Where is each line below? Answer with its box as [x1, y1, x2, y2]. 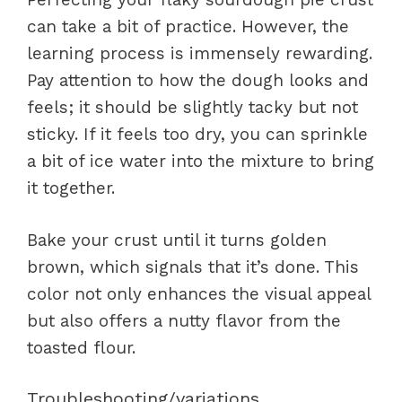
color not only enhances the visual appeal [27, 284, 371, 304]
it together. [27, 177, 115, 198]
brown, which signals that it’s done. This [27, 257, 359, 277]
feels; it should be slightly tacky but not [27, 96, 358, 118]
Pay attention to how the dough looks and [27, 69, 369, 91]
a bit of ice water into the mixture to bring [27, 150, 374, 171]
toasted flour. [27, 337, 135, 358]
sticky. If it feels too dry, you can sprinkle [27, 123, 368, 144]
